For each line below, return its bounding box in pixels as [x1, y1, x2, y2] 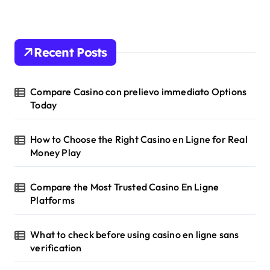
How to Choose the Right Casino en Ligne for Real [30, 133, 248, 145]
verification [30, 241, 82, 254]
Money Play [30, 146, 81, 159]
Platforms [30, 193, 75, 206]
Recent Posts [34, 44, 107, 60]
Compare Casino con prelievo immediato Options [30, 85, 247, 98]
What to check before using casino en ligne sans [30, 228, 239, 240]
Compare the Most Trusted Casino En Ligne [30, 180, 219, 193]
